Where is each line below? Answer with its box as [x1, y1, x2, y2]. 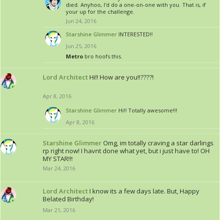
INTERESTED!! [118, 30, 153, 38]
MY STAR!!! [43, 154, 73, 163]
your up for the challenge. [66, 8, 135, 15]
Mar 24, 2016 [43, 165, 75, 172]
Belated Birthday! [43, 194, 94, 203]
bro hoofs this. [83, 53, 122, 60]
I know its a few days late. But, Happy [89, 187, 199, 195]
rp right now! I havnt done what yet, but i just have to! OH [43, 146, 210, 155]
